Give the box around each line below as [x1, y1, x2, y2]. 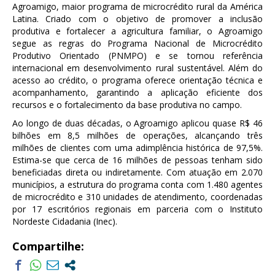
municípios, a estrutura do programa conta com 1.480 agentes [12, 179, 263, 191]
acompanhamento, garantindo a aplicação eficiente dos [12, 87, 263, 99]
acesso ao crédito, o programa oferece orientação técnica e [12, 74, 263, 87]
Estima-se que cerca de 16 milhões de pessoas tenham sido [12, 154, 263, 166]
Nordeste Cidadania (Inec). [12, 215, 117, 228]
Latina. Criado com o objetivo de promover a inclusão [12, 13, 263, 25]
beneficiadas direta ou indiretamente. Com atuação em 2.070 [12, 166, 263, 179]
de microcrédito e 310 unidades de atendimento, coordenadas [12, 191, 263, 203]
